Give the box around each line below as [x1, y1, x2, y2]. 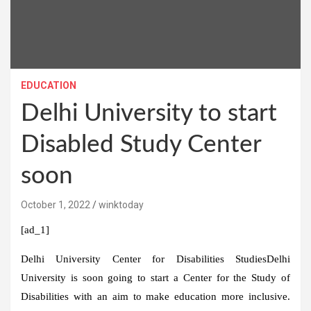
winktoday [99, 199, 144, 210]
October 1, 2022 [21, 199, 90, 210]
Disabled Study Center [21, 132, 261, 157]
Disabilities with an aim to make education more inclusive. [21, 290, 290, 302]
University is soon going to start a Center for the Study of [21, 271, 290, 283]
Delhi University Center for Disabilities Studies [21, 253, 267, 264]
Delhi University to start [21, 101, 277, 126]
